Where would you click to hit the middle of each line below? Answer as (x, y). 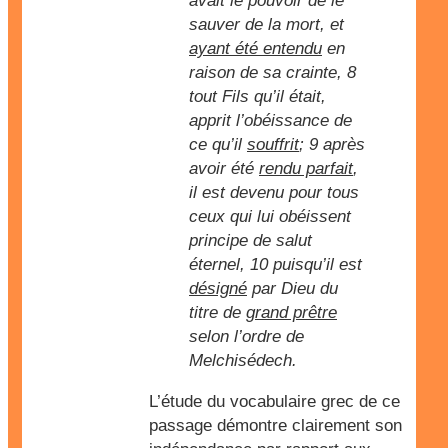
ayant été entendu (255, 48)
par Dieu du (292, 288)
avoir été (224, 168)
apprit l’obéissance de (270, 120)
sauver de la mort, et (266, 24)
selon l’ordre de (246, 336)
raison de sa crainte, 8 (272, 72)
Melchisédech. (243, 360)
